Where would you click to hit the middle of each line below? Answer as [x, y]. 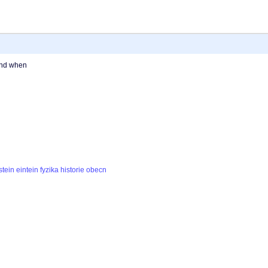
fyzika [50, 170]
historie [73, 170]
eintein [28, 170]
